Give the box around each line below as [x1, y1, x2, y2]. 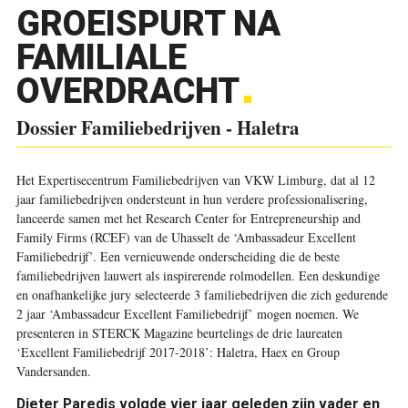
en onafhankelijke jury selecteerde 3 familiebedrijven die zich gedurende [15, 286, 388, 303]
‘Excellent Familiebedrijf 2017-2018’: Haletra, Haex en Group [15, 343, 340, 361]
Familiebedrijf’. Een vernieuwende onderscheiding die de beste [15, 248, 340, 265]
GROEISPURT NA [15, 4, 280, 44]
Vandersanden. [15, 362, 91, 380]
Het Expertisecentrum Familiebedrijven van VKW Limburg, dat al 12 [15, 171, 375, 189]
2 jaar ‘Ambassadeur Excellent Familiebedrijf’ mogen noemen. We [15, 305, 359, 322]
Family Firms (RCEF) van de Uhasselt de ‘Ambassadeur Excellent [15, 229, 356, 246]
